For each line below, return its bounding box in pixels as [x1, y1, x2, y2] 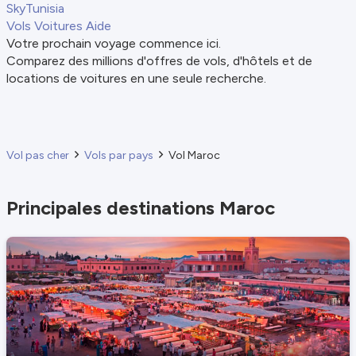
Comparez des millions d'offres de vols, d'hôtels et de [6, 53, 312, 68]
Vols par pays [84, 149, 153, 162]
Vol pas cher [6, 149, 69, 162]
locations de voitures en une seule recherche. [6, 71, 266, 86]
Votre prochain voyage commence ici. [6, 36, 221, 51]
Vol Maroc [168, 149, 220, 162]
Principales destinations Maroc [6, 196, 280, 219]
